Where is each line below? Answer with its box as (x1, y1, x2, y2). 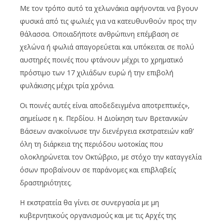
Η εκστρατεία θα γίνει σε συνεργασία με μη (20, 197, 159, 207)
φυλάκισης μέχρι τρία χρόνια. (20, 80, 114, 90)
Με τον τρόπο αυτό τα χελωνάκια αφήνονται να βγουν (20, 3, 198, 13)
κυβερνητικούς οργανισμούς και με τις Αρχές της (20, 210, 176, 220)
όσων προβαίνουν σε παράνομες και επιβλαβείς (20, 165, 176, 174)
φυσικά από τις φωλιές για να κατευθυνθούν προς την (20, 16, 197, 26)
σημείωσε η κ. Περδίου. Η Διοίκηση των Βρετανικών (20, 113, 188, 123)
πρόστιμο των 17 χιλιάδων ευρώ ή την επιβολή (20, 67, 173, 77)
